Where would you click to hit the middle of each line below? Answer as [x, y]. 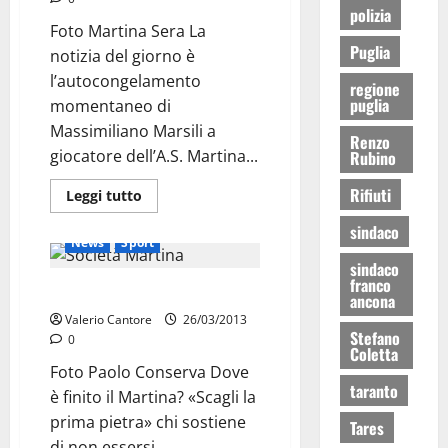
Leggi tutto [104, 195]
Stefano [374, 337]
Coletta [373, 353]
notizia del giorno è [122, 56]
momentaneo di [110, 106]
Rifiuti [370, 194]
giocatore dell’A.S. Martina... [154, 156]
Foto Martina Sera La [128, 31]
